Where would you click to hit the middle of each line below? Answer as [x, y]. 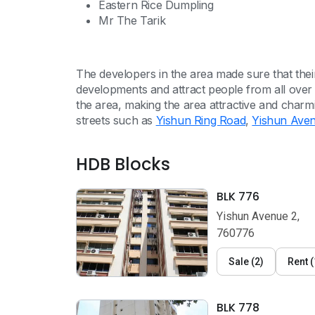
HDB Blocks [123, 164]
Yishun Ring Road [201, 120]
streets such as [116, 120]
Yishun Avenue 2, [258, 216]
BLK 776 [238, 197]
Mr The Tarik [132, 20]
